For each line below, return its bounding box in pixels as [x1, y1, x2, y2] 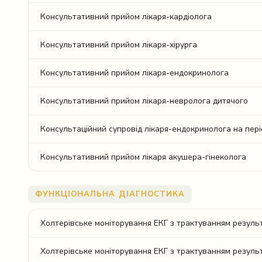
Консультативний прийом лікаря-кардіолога [40, 11, 212, 22]
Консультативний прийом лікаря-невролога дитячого [40, 95, 248, 106]
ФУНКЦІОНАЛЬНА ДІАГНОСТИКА [35, 189, 185, 199]
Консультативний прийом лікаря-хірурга [40, 39, 197, 50]
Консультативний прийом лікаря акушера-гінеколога [40, 151, 246, 163]
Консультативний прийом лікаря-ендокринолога [40, 67, 229, 78]
